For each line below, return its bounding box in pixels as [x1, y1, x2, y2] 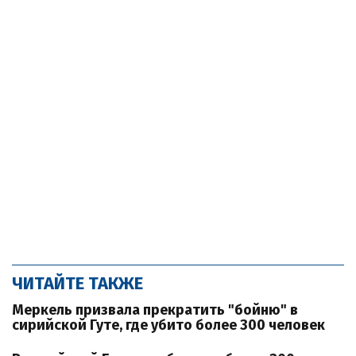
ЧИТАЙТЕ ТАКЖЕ [12, 273, 143, 294]
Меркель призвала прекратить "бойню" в [12, 301, 298, 319]
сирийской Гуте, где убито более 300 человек [12, 316, 325, 334]
